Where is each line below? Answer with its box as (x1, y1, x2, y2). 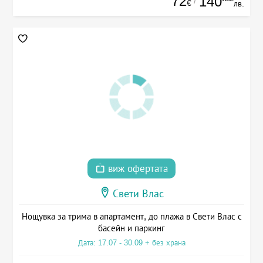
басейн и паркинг (98, 222, 165, 233)
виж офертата (105, 163, 168, 174)
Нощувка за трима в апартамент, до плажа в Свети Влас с (21, 211, 242, 221)
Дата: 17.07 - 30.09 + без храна (77, 238, 186, 247)
